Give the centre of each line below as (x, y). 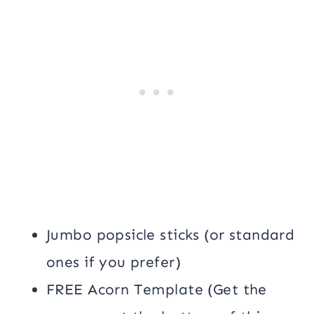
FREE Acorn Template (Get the (157, 289)
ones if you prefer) (114, 262)
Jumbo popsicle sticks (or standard (171, 234)
